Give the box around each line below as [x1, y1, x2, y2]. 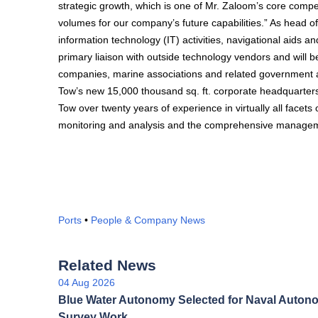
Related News [58, 257, 156, 273]
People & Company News [91, 214, 205, 226]
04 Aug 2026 [58, 277, 115, 288]
